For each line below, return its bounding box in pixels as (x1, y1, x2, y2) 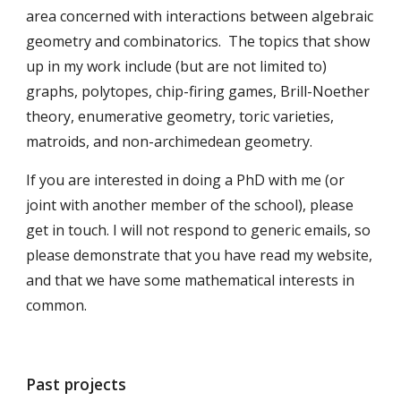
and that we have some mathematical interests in (26, 270, 355, 290)
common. (26, 295, 88, 315)
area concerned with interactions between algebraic (26, 6, 374, 26)
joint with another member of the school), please (26, 195, 354, 215)
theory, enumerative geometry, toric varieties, (26, 107, 335, 126)
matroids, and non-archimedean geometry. (26, 132, 317, 151)
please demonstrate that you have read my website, (26, 245, 373, 265)
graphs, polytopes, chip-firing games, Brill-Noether (26, 81, 371, 101)
